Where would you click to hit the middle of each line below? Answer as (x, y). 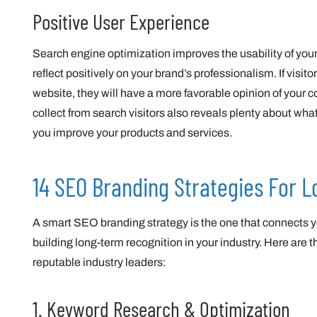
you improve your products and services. (132, 133)
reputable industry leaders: (99, 262)
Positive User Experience (121, 21)
